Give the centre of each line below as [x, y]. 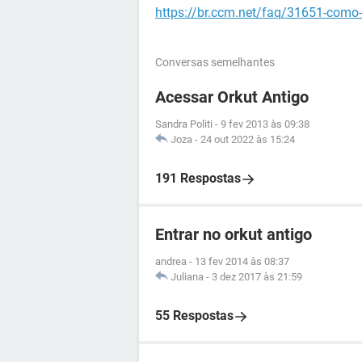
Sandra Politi [184, 124]
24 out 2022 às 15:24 [248, 139]
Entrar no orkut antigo [234, 234]
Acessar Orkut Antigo [232, 97]
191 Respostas [198, 178]
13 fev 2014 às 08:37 [242, 261]
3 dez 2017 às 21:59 [257, 277]
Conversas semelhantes [215, 62]
